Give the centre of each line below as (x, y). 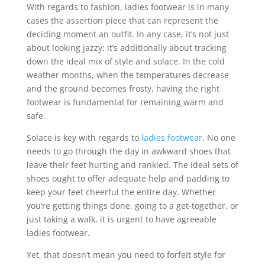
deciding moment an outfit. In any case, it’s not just (127, 34)
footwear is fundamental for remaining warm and (125, 102)
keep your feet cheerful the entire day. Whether (121, 192)
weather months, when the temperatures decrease (127, 75)
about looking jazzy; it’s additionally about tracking (126, 48)
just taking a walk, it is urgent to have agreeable (121, 219)
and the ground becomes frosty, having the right (123, 89)
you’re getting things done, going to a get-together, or (132, 206)
